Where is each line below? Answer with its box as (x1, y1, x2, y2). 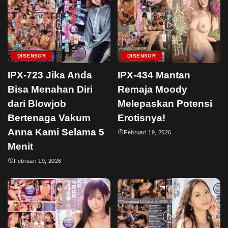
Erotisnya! (118, 112, 165, 123)
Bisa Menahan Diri (8, 83, 93, 95)
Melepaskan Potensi (118, 98, 212, 109)
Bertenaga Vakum (8, 112, 91, 123)
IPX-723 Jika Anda (8, 69, 92, 80)
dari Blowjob (8, 98, 66, 109)
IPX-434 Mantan (118, 69, 190, 80)
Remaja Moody (118, 83, 187, 95)
